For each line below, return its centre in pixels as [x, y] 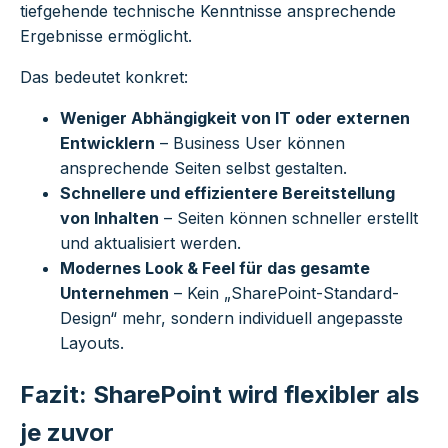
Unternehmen [114, 293]
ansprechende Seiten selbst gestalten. [203, 168]
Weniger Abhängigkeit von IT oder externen [235, 118]
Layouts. [92, 343]
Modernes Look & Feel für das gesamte [215, 268]
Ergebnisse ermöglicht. [106, 36]
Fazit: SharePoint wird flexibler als [219, 395]
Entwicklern [107, 143]
